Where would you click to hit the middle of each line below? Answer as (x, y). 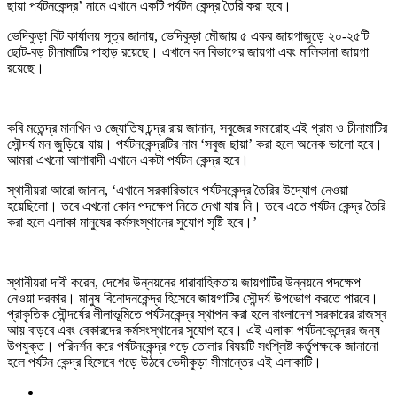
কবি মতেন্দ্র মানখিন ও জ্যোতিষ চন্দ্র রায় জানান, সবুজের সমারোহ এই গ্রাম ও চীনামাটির (197, 128)
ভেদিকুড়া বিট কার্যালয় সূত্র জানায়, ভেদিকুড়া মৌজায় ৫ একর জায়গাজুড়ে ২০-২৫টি (188, 36)
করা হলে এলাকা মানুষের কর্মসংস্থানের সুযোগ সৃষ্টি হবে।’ (132, 222)
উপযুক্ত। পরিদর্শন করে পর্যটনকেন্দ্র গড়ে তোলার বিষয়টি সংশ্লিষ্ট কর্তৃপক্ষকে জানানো (193, 346)
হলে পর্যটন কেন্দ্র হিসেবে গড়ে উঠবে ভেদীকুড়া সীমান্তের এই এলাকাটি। (164, 362)
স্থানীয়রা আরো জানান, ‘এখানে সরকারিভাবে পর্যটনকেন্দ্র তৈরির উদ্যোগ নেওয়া (178, 191)
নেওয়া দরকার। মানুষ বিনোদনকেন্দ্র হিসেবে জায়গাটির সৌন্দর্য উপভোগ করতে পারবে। (193, 299)
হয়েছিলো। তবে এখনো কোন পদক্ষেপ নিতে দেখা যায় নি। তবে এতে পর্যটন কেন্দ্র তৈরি (196, 206)
